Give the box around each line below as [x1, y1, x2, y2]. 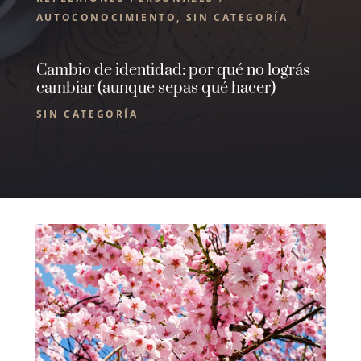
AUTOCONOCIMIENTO [35, 10, 177, 24]
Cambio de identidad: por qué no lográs [35, 60, 310, 81]
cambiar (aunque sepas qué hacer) [35, 78, 276, 98]
